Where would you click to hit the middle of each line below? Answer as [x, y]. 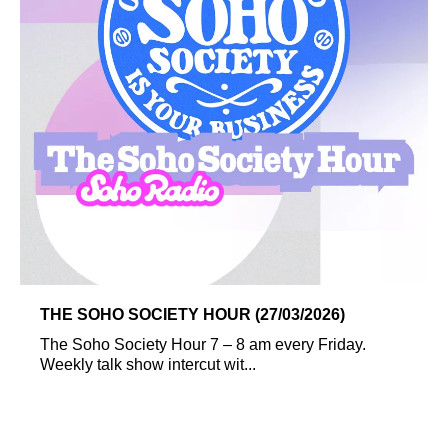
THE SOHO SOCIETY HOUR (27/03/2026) [192, 314]
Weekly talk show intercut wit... [148, 364]
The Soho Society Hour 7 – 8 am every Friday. [203, 344]
